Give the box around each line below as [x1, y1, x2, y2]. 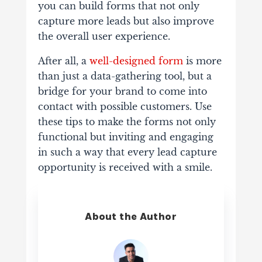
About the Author [85, 209, 177, 223]
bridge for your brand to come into [37, 85, 207, 97]
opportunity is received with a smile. [37, 161, 212, 173]
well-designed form [89, 54, 183, 67]
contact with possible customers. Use [37, 100, 212, 112]
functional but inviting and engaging [37, 130, 213, 143]
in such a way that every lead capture [37, 146, 217, 158]
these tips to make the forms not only [37, 115, 216, 127]
